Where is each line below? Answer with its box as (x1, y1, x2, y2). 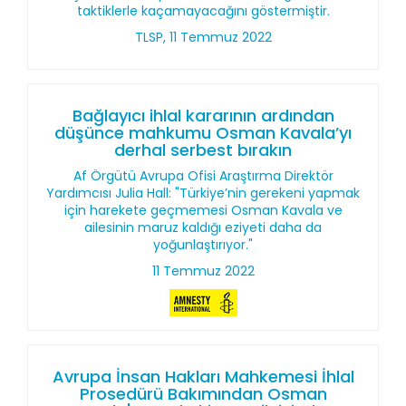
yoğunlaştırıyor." (153, 236, 253, 254)
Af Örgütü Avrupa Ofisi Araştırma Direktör (72, 167, 333, 185)
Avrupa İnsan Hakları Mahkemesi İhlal (52, 365, 354, 388)
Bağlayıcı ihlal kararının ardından (72, 104, 334, 127)
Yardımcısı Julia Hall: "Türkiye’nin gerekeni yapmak (46, 184, 360, 202)
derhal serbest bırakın (114, 139, 292, 161)
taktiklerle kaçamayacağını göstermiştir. (76, 2, 330, 20)
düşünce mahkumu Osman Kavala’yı (54, 121, 352, 144)
